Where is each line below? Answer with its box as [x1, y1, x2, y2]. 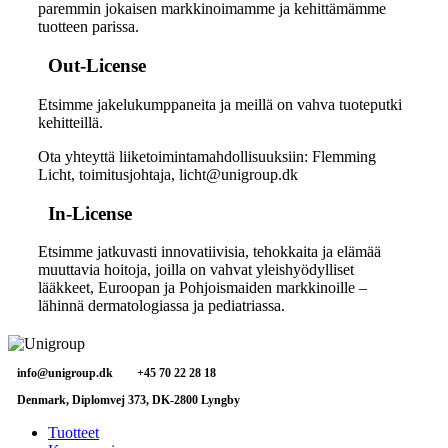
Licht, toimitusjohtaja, [38, 165, 179, 183]
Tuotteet [48, 424, 99, 442]
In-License [38, 202, 132, 224]
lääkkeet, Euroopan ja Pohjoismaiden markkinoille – [38, 279, 367, 297]
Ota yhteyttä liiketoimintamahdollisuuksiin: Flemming [38, 147, 376, 165]
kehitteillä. [38, 113, 103, 131]
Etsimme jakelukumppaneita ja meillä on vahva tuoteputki [38, 95, 402, 113]
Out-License [38, 55, 146, 77]
